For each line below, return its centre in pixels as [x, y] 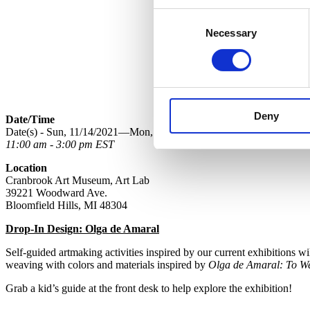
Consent [172, 17]
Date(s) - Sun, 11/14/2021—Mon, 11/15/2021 [105, 131]
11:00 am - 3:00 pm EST [60, 144]
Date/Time [30, 119]
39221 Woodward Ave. [56, 192]
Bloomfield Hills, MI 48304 [66, 205]
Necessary [231, 33]
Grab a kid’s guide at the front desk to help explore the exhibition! [149, 288]
